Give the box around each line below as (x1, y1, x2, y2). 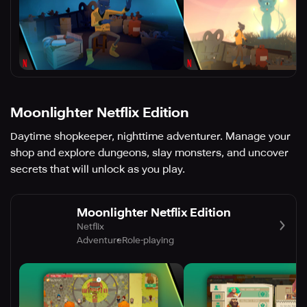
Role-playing (122, 234, 174, 245)
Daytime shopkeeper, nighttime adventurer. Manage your (10, 130, 291, 143)
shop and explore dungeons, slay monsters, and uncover (10, 147, 288, 160)
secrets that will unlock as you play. (10, 163, 185, 176)
